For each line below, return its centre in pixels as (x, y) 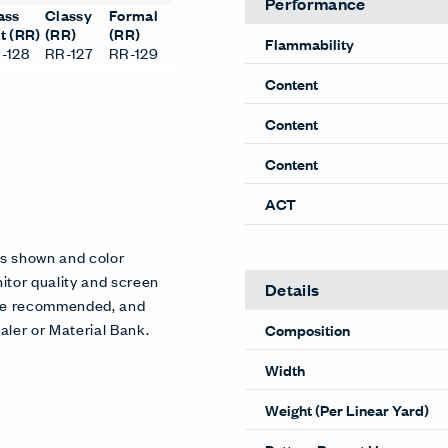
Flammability (309, 43)
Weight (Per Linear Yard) (347, 409)
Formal (133, 14)
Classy (68, 14)
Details (292, 289)
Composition (307, 329)
